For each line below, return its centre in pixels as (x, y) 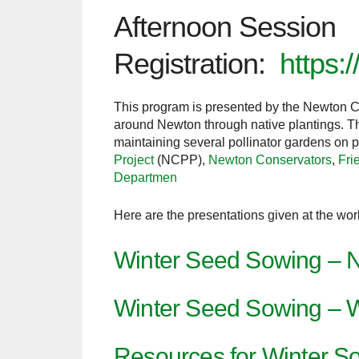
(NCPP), (181, 159)
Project (134, 159)
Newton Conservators (270, 159)
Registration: (197, 63)
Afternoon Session (225, 26)
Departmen (145, 177)
